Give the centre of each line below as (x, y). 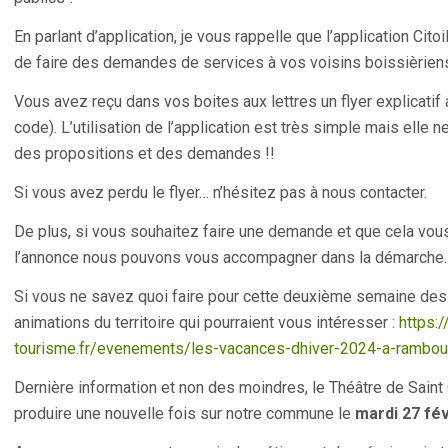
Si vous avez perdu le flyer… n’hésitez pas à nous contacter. (220, 192)
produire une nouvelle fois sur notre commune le (184, 413)
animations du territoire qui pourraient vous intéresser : (206, 322)
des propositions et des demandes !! (144, 153)
